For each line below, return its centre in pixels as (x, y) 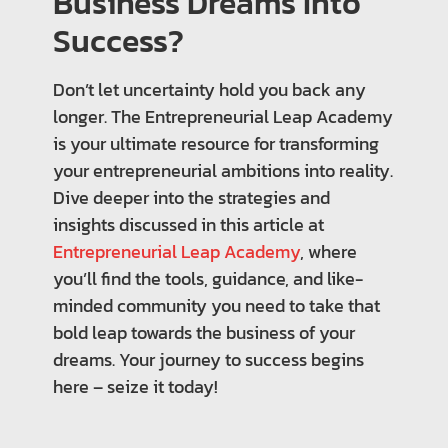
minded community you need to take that (216, 306)
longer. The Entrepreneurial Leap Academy (222, 117)
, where (328, 252)
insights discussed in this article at (188, 225)
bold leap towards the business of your (203, 333)
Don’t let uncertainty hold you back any (209, 90)
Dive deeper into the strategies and (191, 198)
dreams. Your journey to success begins (208, 360)
